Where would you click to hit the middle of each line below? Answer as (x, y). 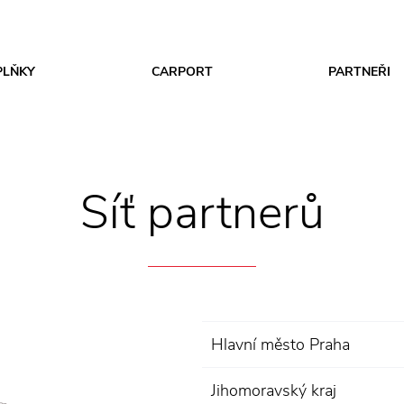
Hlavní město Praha (280, 344)
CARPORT (182, 72)
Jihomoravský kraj (274, 390)
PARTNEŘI (359, 72)
